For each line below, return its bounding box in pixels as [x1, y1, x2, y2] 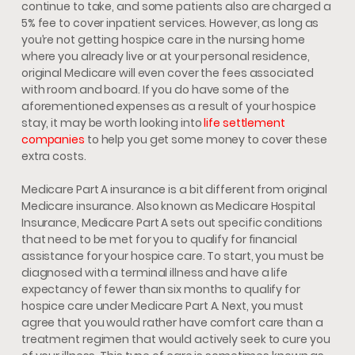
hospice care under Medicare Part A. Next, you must [21, 298, 303, 315]
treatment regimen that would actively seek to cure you [21, 331, 330, 348]
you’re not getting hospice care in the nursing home [21, 32, 305, 48]
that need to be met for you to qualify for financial [21, 231, 297, 248]
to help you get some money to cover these [84, 132, 327, 148]
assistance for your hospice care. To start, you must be [21, 248, 325, 265]
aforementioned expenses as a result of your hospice [21, 98, 316, 115]
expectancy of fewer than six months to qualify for [21, 281, 300, 298]
